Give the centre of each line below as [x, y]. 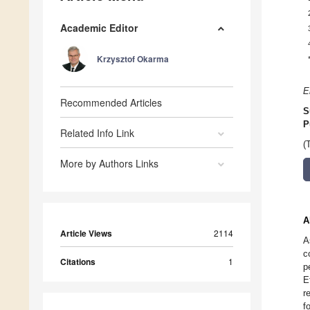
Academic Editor [99, 28]
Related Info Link [97, 133]
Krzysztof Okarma [133, 59]
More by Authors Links [109, 164]
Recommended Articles [111, 103]
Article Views [86, 234]
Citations [78, 262]
